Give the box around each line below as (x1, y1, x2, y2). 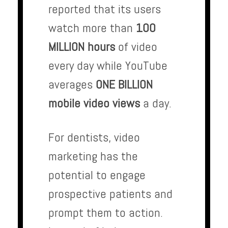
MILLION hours (48, 39, 115, 55)
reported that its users (48, 1, 161, 17)
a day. (140, 95, 172, 111)
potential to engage (48, 167, 146, 183)
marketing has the (48, 148, 138, 164)
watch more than (48, 20, 136, 36)
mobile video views (48, 95, 140, 111)
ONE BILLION (96, 76, 153, 93)
